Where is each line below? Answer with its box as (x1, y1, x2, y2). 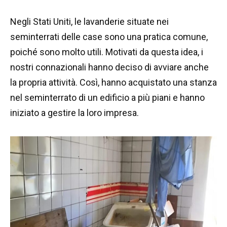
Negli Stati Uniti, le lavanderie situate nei (10, 16, 169, 27)
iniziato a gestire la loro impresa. (10, 107, 139, 119)
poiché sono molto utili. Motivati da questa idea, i (10, 47, 203, 58)
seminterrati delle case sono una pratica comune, (10, 31, 208, 43)
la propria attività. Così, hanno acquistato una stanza (10, 77, 217, 88)
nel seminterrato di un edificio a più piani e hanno (10, 92, 205, 103)
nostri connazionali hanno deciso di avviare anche (10, 62, 209, 73)
